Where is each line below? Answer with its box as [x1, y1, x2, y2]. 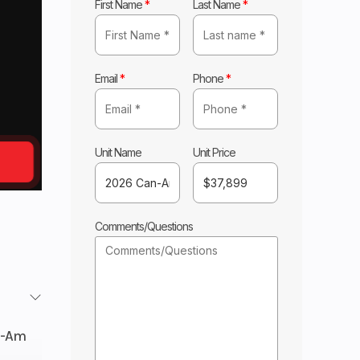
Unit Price [193, 145, 236, 159]
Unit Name [95, 145, 142, 159]
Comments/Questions [95, 219, 194, 233]
